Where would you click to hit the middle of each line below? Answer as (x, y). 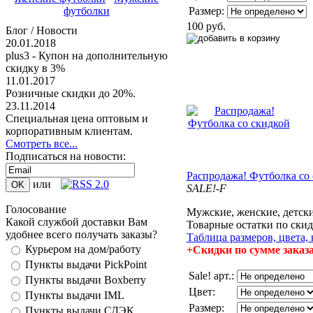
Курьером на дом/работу (83, 249)
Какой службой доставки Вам (77, 222)
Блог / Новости (42, 30)
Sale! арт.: (211, 275)
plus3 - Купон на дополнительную (87, 56)
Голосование (36, 209)
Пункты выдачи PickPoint (86, 264)
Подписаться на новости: (66, 156)
